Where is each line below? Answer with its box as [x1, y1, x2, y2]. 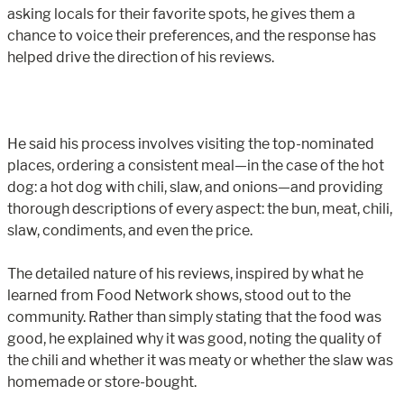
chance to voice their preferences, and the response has [7, 26, 376, 44]
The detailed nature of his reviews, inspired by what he [7, 264, 363, 282]
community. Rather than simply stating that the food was [7, 308, 381, 326]
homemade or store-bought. [7, 372, 197, 390]
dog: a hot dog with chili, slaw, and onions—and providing [7, 178, 383, 196]
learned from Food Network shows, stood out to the [7, 286, 351, 304]
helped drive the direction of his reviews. [7, 48, 274, 66]
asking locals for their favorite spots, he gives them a [7, 5, 355, 23]
